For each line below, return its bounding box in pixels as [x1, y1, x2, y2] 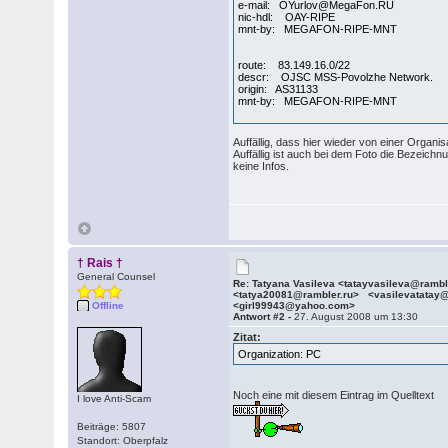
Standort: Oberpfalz [77, 435, 169, 446]
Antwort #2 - [233, 311, 295, 322]
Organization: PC [238, 348, 322, 360]
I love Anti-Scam [77, 393, 152, 404]
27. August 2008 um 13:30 [294, 311, 419, 322]
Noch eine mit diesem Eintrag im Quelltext [233, 389, 435, 401]
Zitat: [233, 331, 262, 343]
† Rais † [77, 256, 124, 270]
